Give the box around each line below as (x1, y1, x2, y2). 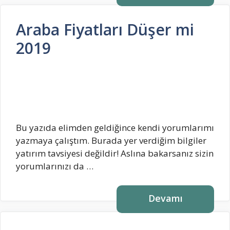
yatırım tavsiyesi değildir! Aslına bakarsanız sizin (16, 147, 214, 159)
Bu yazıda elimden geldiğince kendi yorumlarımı (16, 121, 214, 133)
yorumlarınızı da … (16, 160, 93, 172)
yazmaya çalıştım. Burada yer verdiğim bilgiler (16, 134, 206, 146)
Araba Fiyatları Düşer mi (16, 19, 194, 41)
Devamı (148, 192, 183, 205)
